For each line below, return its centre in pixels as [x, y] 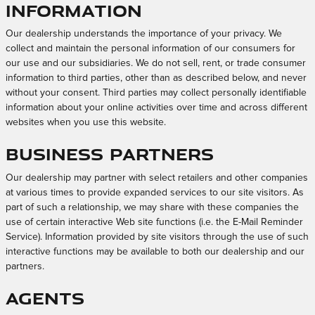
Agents [45, 297]
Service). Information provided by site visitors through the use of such [157, 237]
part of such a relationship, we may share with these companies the [152, 207]
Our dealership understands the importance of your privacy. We [144, 34]
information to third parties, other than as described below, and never [156, 78]
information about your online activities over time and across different [156, 108]
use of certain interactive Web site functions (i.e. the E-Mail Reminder [154, 222]
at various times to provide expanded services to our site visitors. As [155, 192]
